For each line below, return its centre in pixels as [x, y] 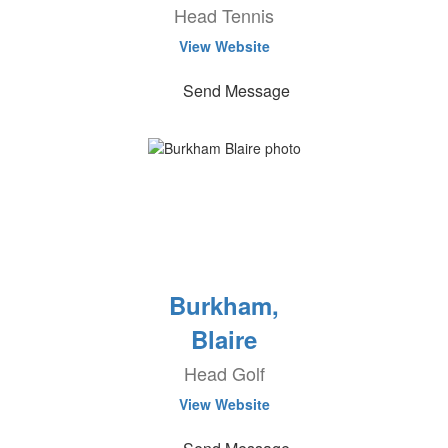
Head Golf [224, 373]
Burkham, [224, 305]
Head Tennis [224, 15]
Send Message [236, 90]
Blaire [224, 339]
